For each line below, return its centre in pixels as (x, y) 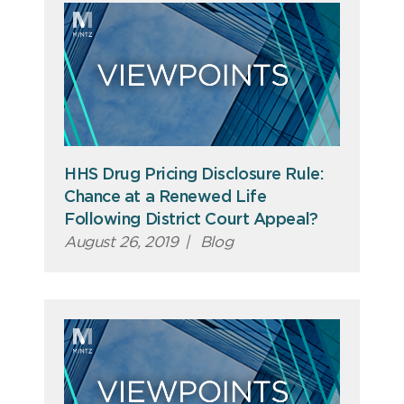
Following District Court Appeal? (191, 220)
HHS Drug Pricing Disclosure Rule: (194, 174)
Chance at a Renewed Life (165, 197)
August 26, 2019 (121, 242)
